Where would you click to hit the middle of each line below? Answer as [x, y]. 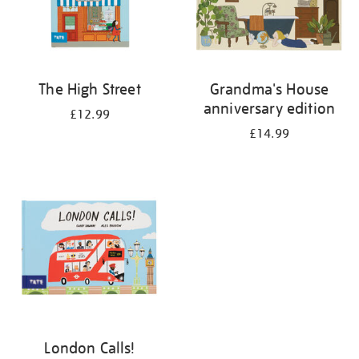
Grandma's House [269, 89]
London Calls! [90, 348]
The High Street [90, 89]
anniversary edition [269, 108]
